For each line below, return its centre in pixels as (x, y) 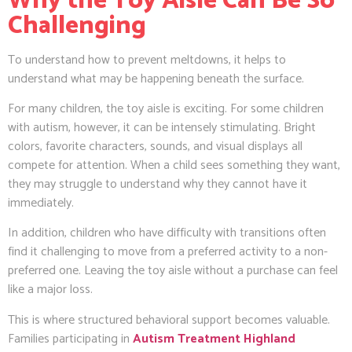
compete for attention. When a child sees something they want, (174, 166)
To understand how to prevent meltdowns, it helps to (147, 60)
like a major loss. (50, 290)
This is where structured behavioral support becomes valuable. (169, 320)
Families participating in (70, 339)
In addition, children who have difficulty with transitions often (167, 233)
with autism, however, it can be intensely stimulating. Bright (162, 128)
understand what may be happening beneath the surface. (156, 79)
